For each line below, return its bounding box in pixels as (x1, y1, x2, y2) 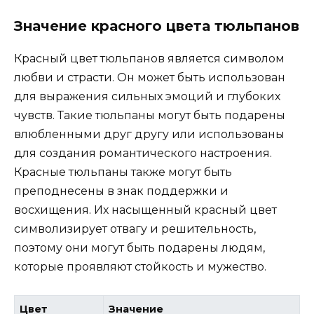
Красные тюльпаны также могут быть (14, 165, 232, 179)
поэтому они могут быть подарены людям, (14, 241, 265, 255)
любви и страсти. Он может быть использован (14, 71, 285, 85)
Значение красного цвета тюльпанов (14, 18, 299, 35)
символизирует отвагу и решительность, (14, 222, 256, 236)
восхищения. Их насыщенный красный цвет (14, 203, 277, 217)
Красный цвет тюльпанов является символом (14, 52, 285, 66)
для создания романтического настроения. (14, 146, 272, 161)
